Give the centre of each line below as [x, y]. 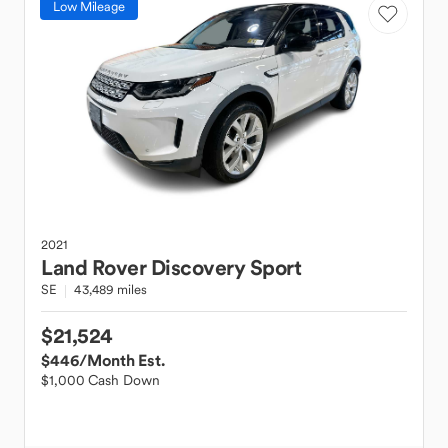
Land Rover [93, 267]
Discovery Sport [225, 267]
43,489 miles [110, 289]
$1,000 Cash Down [100, 380]
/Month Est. [122, 360]
